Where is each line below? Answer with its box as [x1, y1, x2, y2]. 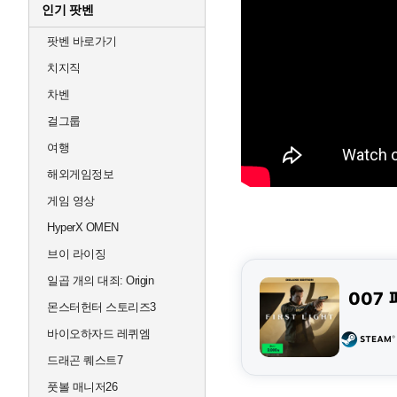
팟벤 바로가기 [47, 35, 117, 48]
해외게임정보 [47, 167, 113, 181]
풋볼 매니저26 [47, 380, 117, 393]
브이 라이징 [47, 247, 105, 261]
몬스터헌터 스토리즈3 [47, 300, 156, 314]
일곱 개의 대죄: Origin [47, 274, 153, 287]
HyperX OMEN [47, 221, 119, 234]
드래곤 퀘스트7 [47, 354, 122, 367]
